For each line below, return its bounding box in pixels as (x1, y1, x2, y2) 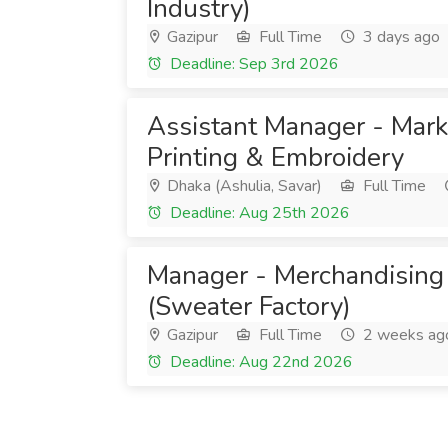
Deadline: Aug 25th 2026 (166, 202, 350, 224)
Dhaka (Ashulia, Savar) (163, 175, 322, 197)
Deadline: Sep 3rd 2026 (166, 53, 339, 75)
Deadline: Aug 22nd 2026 (166, 351, 353, 373)
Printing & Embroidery (147, 140, 404, 175)
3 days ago (359, 26, 440, 48)
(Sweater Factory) (147, 289, 351, 324)
